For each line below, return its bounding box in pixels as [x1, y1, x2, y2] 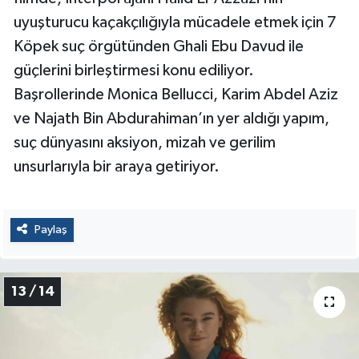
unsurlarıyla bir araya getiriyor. [14, 158, 220, 175]
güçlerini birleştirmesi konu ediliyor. [14, 62, 254, 79]
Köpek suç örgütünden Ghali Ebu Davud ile [14, 38, 304, 54]
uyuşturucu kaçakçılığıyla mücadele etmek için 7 [14, 14, 337, 30]
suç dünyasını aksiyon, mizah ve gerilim [14, 134, 276, 151]
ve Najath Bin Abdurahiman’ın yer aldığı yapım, [14, 110, 329, 127]
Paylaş [34, 223, 67, 236]
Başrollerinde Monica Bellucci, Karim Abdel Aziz [14, 86, 338, 103]
